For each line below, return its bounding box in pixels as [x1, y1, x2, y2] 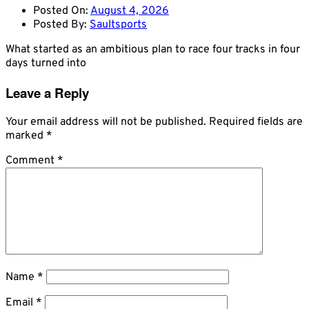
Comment [6, 153, 57, 168]
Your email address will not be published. [6, 114, 206, 129]
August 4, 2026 [90, 4, 169, 19]
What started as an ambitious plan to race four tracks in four [6, 43, 300, 57]
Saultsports [90, 18, 147, 32]
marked [6, 128, 46, 143]
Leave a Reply [6, 83, 89, 102]
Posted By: [33, 18, 90, 32]
